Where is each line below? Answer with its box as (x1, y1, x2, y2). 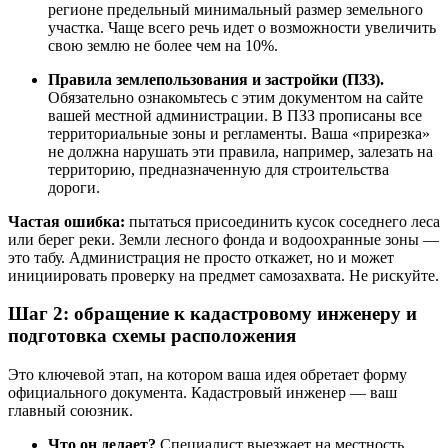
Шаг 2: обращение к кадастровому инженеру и (8, 303, 417, 325)
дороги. (48, 178, 100, 196)
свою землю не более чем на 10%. (48, 36, 278, 54)
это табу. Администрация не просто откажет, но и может (8, 248, 394, 266)
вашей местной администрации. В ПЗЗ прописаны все (48, 106, 422, 124)
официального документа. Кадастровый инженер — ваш (8, 384, 397, 402)
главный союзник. (8, 402, 133, 420)
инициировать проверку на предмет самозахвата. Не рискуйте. (8, 266, 439, 284)
